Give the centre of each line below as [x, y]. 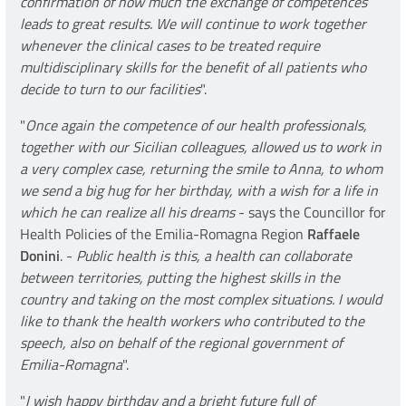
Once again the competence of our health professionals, [196, 126]
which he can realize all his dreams [127, 213]
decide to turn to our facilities [110, 89]
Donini [40, 256]
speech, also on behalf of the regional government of [181, 343]
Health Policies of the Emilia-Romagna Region [164, 234]
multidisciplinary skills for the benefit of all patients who [193, 68]
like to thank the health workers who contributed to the [192, 321]
